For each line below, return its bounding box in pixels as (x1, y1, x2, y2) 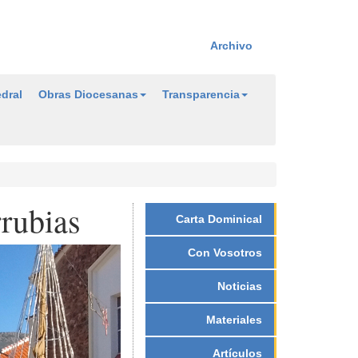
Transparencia (162, 88, 240, 101)
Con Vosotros (188, 245, 262, 259)
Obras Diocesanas (38, 88, 138, 101)
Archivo (210, 39, 253, 52)
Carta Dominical (176, 212, 262, 225)
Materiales (206, 312, 262, 326)
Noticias (217, 279, 262, 292)
